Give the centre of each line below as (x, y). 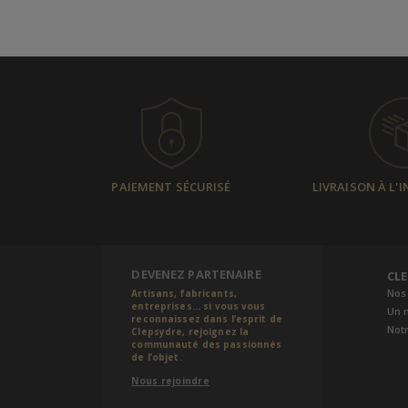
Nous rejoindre (170, 380)
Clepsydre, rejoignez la (190, 331)
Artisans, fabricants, (184, 293)
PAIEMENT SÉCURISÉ (171, 186)
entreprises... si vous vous (199, 306)
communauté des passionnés (207, 344)
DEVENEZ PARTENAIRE (196, 274)
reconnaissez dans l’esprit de (207, 318)
